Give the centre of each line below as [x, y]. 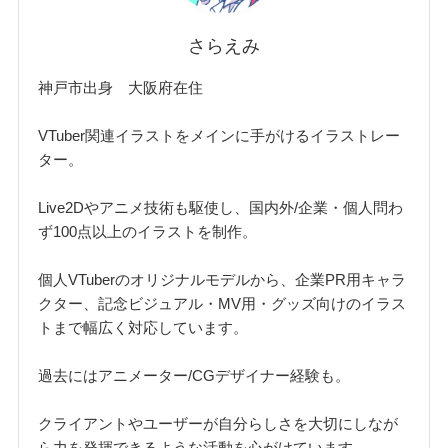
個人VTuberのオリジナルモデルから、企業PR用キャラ [222, 279]
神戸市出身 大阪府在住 [121, 87]
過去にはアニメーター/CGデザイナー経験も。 [194, 375]
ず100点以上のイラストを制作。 [148, 231]
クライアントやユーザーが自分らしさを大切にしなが [218, 423]
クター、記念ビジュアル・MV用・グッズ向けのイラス [222, 303]
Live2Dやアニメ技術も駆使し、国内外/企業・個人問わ [221, 207]
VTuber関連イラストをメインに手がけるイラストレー [219, 135]
